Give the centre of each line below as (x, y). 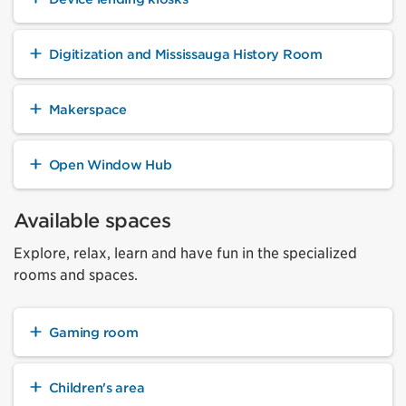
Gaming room (93, 332)
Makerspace (87, 109)
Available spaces (92, 220)
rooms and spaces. (76, 275)
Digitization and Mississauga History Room (185, 53)
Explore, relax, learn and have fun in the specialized (185, 253)
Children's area (97, 387)
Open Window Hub (110, 164)
